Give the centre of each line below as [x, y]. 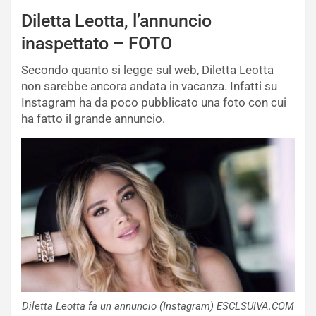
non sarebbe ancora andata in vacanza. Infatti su [149, 86]
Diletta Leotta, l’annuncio [116, 21]
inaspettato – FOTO [97, 44]
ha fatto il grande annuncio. [93, 119]
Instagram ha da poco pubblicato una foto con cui [154, 103]
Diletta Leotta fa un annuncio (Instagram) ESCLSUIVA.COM [158, 306]
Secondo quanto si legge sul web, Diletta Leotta [147, 70]
